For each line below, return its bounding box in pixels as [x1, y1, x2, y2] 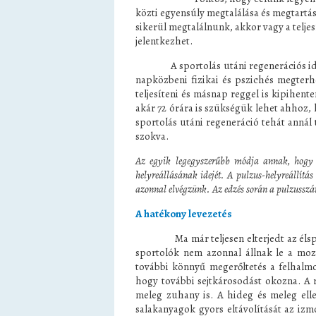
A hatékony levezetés [135, 207, 232, 221]
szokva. [135, 129, 169, 143]
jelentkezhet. [135, 34, 193, 48]
